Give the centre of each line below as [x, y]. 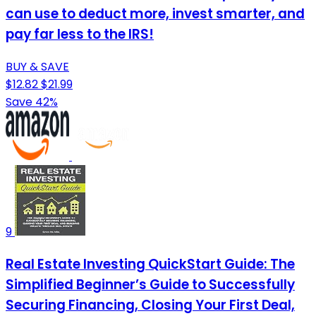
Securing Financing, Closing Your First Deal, [150, 305]
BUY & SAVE [37, 66]
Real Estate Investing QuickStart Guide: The [150, 264]
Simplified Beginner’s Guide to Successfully [150, 284]
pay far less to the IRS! [80, 35]
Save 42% [32, 102]
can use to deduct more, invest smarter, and [155, 14]
